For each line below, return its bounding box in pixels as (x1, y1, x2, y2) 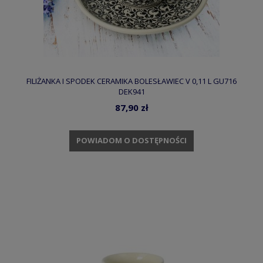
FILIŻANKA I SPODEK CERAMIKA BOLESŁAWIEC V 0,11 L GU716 (26, 76, 237, 87)
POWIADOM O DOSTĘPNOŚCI (76, 135, 187, 146)
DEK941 (118, 86, 145, 97)
